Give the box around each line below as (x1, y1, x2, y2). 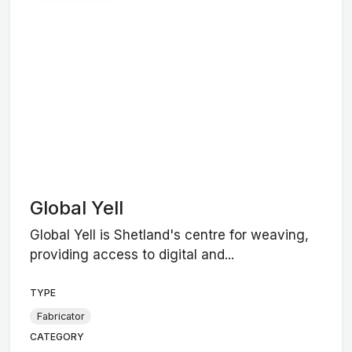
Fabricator (36, 310, 85, 322)
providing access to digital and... (30, 247, 235, 263)
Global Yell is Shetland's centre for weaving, (30, 227, 310, 244)
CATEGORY (30, 331, 85, 343)
